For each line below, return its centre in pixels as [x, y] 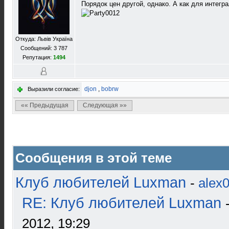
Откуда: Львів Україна [44, 39]
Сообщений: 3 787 [44, 48]
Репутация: [38, 57]
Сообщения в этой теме [94, 158]
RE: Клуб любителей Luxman [122, 203]
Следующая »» [105, 105]
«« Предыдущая [45, 105]
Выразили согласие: [54, 89]
